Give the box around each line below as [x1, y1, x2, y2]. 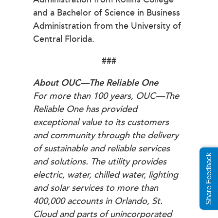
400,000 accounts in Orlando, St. [33, 194, 163, 209]
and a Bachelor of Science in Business [33, 5, 180, 20]
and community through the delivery [33, 128, 179, 143]
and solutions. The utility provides [33, 155, 166, 169]
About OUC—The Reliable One [33, 76, 158, 91]
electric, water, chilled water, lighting [33, 168, 178, 182]
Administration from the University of [33, 18, 181, 33]
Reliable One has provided [33, 102, 137, 117]
